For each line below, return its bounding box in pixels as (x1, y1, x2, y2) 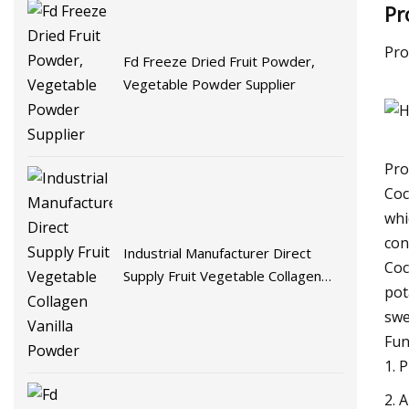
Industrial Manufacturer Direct (123, 243, 312, 262)
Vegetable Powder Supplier (123, 74, 297, 93)
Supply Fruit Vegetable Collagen (123, 266, 322, 285)
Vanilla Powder (123, 288, 216, 308)
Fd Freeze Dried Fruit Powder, (123, 51, 316, 70)
